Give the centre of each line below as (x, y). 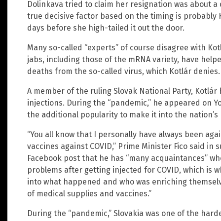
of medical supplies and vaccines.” (89, 194)
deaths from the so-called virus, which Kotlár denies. (124, 72)
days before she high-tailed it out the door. (106, 28)
